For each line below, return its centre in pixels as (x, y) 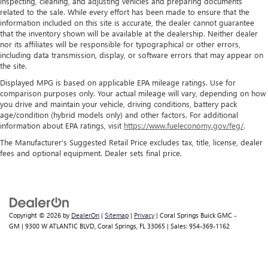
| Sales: (177, 226)
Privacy (144, 215)
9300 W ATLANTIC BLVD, (60, 226)
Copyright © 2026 (36, 215)
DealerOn (85, 215)
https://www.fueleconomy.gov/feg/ (184, 126)
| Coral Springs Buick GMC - (195, 215)
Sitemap (117, 215)
